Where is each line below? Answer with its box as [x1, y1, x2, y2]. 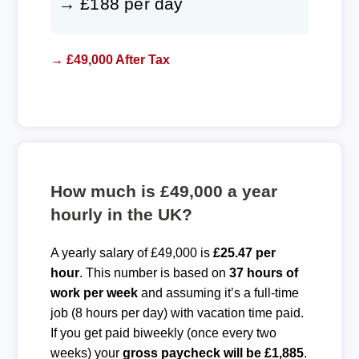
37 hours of [228, 265, 298, 280]
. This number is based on [79, 265, 229, 280]
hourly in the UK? [50, 204, 192, 224]
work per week [50, 285, 138, 300]
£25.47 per [212, 245, 276, 260]
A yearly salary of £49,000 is [50, 245, 213, 260]
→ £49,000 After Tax [50, 52, 170, 67]
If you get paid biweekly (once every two [50, 325, 276, 340]
